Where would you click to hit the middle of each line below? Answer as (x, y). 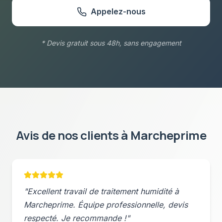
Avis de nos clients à (73, 135)
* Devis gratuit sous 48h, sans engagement (111, 43)
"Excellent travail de (62, 191)
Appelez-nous (118, 11)
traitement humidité (136, 191)
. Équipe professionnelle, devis (130, 205)
